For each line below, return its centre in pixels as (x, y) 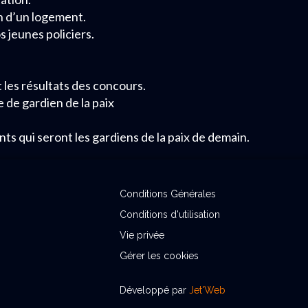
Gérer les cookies (159, 256)
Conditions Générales (168, 194)
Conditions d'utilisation (170, 214)
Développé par (154, 290)
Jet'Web (207, 290)
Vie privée (142, 235)
